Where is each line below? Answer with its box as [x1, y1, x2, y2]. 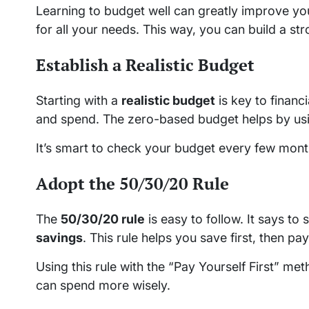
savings [36, 230, 83, 245]
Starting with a [36, 92, 121, 108]
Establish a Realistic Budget [36, 53, 255, 76]
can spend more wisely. [36, 277, 170, 292]
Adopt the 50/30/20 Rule [36, 172, 229, 195]
